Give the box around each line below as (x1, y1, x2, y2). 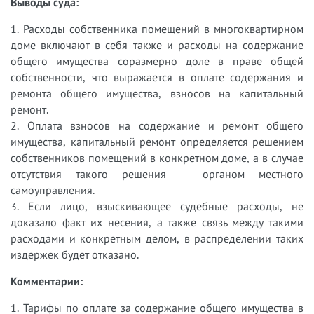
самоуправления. (11, 182, 95, 197)
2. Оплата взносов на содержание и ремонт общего (11, 118, 303, 132)
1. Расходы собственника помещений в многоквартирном (11, 21, 303, 36)
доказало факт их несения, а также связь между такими (11, 214, 303, 229)
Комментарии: (11, 273, 83, 288)
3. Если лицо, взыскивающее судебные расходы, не (11, 198, 303, 213)
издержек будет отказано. (11, 247, 139, 261)
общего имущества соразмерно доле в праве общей (11, 53, 303, 68)
